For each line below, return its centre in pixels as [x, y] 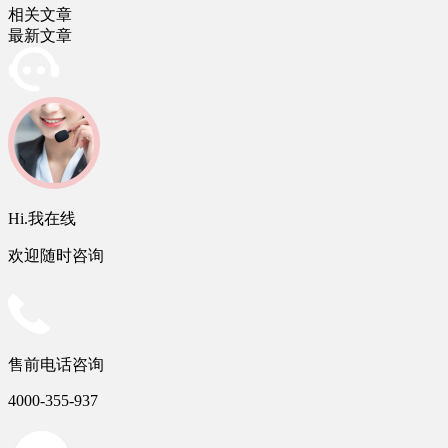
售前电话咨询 [56, 364]
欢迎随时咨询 [56, 256]
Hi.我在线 [42, 219]
